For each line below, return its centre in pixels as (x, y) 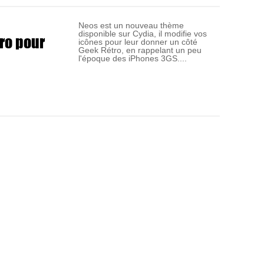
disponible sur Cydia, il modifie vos (143, 33)
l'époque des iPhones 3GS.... (133, 58)
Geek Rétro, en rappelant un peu (140, 50)
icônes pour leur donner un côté (138, 42)
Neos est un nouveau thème (131, 25)
